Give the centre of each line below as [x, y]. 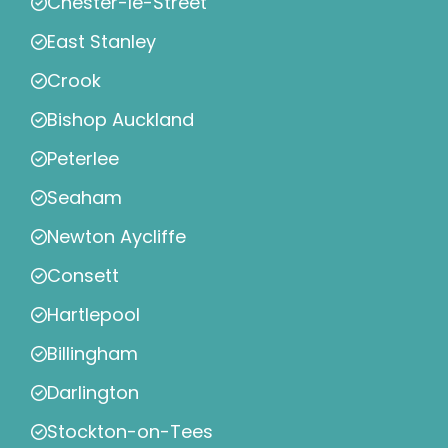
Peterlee [83, 159]
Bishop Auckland [120, 120]
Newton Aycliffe [116, 237]
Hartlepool [93, 315]
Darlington [93, 393]
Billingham [92, 354]
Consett [83, 276]
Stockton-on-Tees [130, 432]
